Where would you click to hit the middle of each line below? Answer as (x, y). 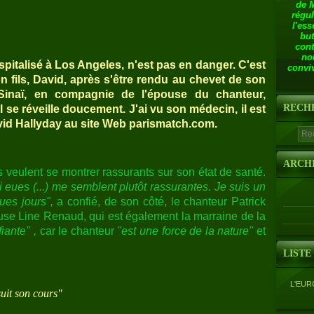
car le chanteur (77, 231)
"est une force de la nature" (185, 231)
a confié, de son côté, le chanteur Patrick (159, 201)
